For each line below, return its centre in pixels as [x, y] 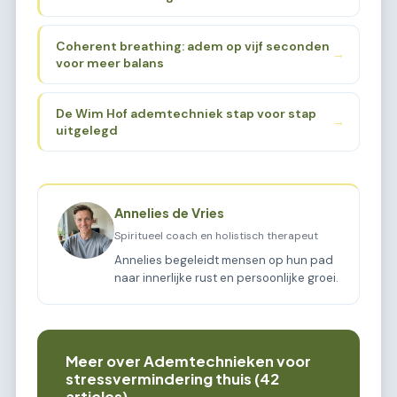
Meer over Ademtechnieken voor [188, 361]
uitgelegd [86, 130]
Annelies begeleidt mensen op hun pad [224, 260]
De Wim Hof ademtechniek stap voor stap [186, 113]
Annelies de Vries [170, 213]
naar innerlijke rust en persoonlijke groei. [227, 277]
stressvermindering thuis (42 [172, 378]
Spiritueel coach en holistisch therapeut [217, 235]
